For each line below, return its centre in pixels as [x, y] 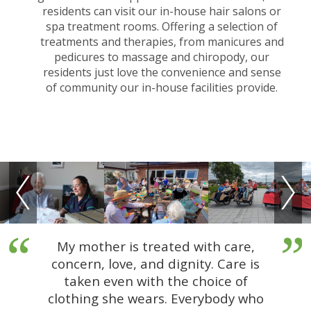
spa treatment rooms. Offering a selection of [162, 27]
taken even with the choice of [155, 280]
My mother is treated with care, [155, 246]
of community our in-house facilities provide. [162, 88]
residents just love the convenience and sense [162, 73]
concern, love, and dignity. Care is [155, 263]
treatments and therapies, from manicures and [162, 42]
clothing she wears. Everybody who [155, 298]
